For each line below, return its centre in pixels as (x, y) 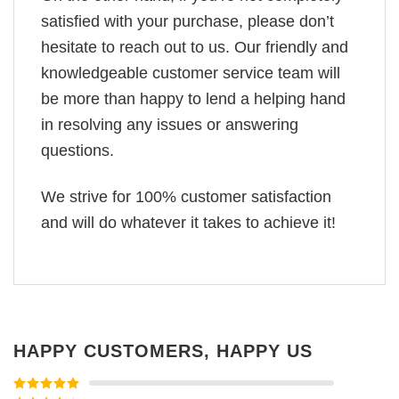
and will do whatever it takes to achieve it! (188, 223)
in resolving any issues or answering (170, 124)
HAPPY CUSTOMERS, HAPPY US (163, 350)
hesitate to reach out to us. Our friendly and (195, 47)
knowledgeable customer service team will (191, 73)
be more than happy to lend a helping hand (193, 98)
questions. (77, 150)
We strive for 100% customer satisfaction (186, 197)
